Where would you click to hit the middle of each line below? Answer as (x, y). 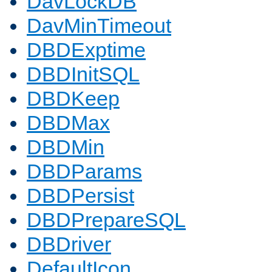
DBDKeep (73, 99)
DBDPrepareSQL (106, 220)
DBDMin (66, 147)
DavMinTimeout (99, 26)
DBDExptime (86, 50)
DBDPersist (80, 196)
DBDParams (84, 172)
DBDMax (68, 123)
